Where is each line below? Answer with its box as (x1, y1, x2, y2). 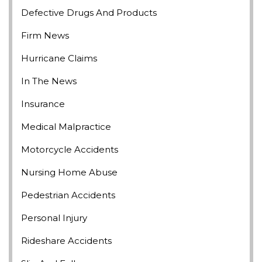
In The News (21, 75, 77, 87)
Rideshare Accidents (21, 235, 112, 247)
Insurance (21, 98, 65, 110)
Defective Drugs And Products (21, 7, 157, 19)
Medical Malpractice (21, 121, 111, 133)
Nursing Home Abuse (21, 167, 118, 178)
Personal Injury (21, 212, 87, 224)
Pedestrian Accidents (21, 189, 115, 201)
